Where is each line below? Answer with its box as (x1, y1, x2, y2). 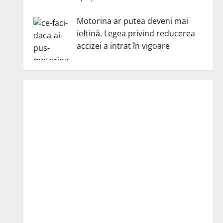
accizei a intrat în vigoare (76, 40, 170, 51)
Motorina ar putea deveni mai (76, 15, 188, 26)
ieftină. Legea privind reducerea (76, 27, 195, 39)
